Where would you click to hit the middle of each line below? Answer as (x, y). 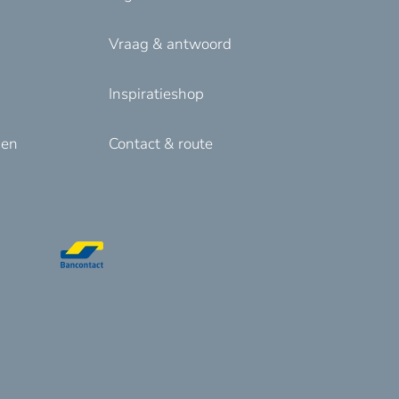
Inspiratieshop (156, 94)
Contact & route (161, 144)
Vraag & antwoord (170, 44)
